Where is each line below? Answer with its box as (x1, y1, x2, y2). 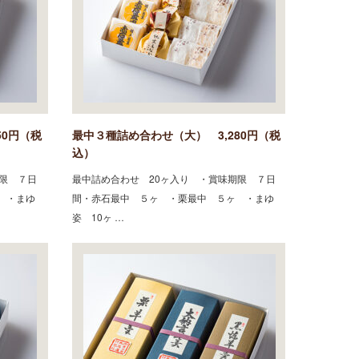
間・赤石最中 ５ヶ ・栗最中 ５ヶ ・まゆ (72, 190, 274, 204)
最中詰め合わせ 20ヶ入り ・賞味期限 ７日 (72, 171, 276, 185)
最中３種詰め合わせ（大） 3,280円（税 (72, 126, 280, 143)
